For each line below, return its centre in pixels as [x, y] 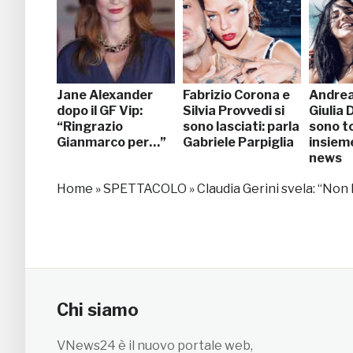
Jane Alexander [105, 95]
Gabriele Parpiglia [238, 142]
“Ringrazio [90, 126]
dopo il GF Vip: [100, 110]
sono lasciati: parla [241, 126]
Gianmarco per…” [111, 142]
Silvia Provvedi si [234, 110]
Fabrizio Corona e [236, 95]
